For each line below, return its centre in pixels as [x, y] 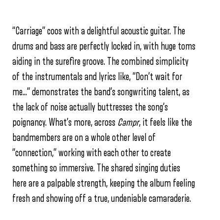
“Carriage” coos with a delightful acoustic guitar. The [99, 31]
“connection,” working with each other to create [92, 153]
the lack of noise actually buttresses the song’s [90, 107]
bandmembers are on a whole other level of [84, 138]
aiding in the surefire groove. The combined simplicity [100, 62]
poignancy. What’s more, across [65, 123]
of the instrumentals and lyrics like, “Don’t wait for [97, 77]
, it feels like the [165, 123]
